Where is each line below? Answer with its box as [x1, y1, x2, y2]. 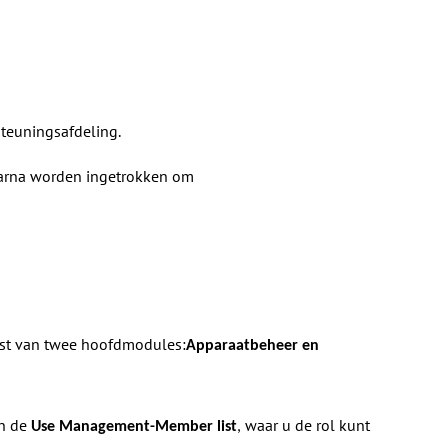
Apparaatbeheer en [185, 338, 319, 354]
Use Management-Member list [30, 419, 237, 435]
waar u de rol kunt [244, 415, 370, 435]
